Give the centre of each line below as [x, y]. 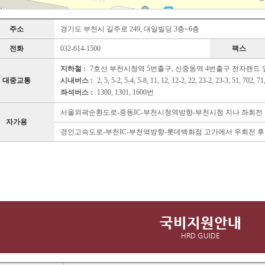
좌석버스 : [77, 93]
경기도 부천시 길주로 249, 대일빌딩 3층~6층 [130, 29]
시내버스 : [77, 81]
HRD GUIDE [201, 236]
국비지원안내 [201, 223]
